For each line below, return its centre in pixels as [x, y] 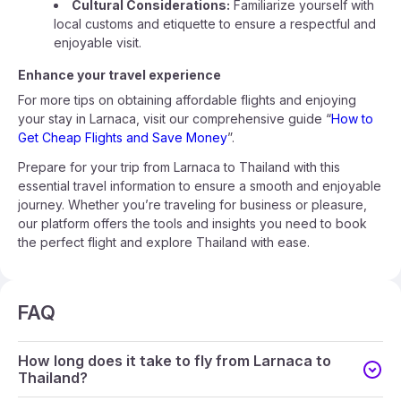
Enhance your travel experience [119, 75]
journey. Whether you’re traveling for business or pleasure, [192, 205]
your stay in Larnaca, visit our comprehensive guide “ [175, 119]
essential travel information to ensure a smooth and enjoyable [200, 186]
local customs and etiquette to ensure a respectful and [215, 24]
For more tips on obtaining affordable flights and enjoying [187, 100]
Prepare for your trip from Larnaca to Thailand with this [179, 167]
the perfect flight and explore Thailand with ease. [164, 242]
